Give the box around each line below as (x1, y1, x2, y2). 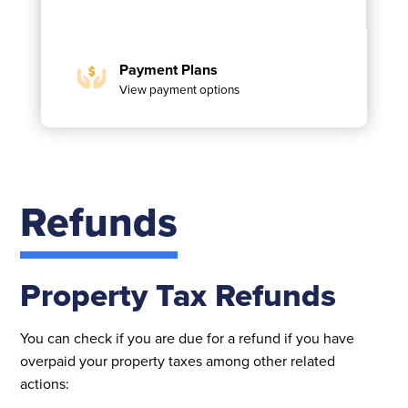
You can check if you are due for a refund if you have (20, 327, 355, 348)
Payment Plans (118, 58, 218, 80)
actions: (20, 372, 70, 393)
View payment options (118, 79, 240, 97)
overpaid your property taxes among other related (20, 350, 336, 371)
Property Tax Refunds (20, 270, 337, 318)
